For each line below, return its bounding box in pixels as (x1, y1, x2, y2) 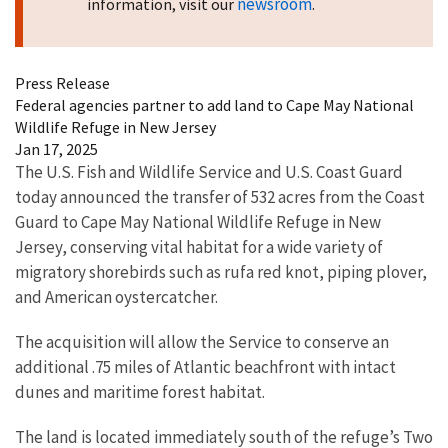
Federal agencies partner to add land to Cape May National (15, 94, 414, 115)
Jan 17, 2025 (15, 138, 98, 159)
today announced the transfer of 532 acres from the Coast (15, 185, 425, 208)
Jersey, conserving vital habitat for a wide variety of (15, 235, 383, 258)
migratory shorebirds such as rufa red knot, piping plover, (15, 260, 427, 283)
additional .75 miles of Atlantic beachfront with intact (15, 355, 396, 378)
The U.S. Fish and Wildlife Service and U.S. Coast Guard (15, 160, 403, 183)
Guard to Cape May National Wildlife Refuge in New (15, 210, 381, 233)
